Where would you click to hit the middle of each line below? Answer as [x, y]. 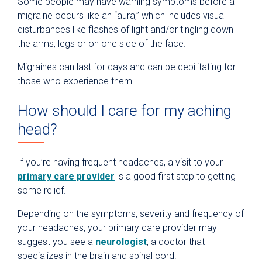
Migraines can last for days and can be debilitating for [127, 67]
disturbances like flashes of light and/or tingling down [125, 30]
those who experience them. [76, 81]
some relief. [43, 191]
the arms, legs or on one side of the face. [103, 44]
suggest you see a [56, 242]
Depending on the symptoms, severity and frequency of [131, 214]
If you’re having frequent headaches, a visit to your [120, 163]
